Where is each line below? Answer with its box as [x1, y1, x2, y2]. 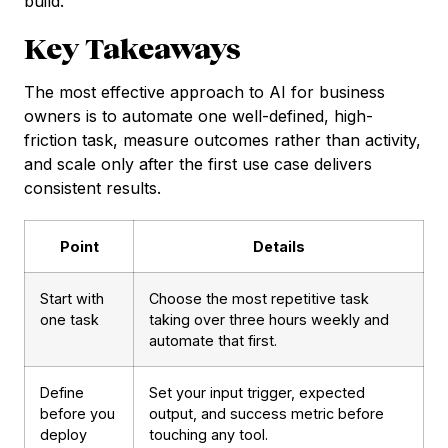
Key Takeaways [24, 31, 241, 66]
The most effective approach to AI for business [24, 82, 385, 103]
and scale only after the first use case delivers [24, 154, 372, 175]
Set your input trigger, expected [149, 384, 365, 402]
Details [252, 238, 305, 256]
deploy [40, 426, 87, 444]
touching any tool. [149, 426, 268, 444]
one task [40, 311, 99, 329]
